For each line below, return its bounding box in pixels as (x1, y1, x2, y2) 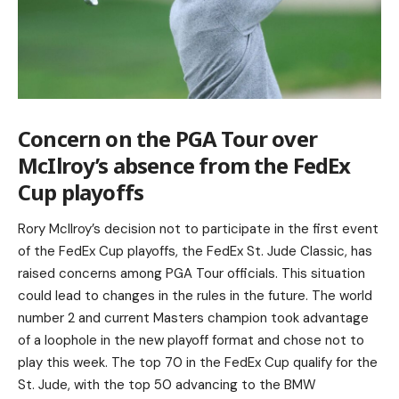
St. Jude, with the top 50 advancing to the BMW (18, 376, 316, 394)
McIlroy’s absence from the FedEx (18, 150, 351, 180)
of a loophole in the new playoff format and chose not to (18, 331, 364, 349)
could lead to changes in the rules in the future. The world (18, 287, 372, 305)
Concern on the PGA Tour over (18, 123, 317, 153)
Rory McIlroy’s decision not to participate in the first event (18, 220, 379, 238)
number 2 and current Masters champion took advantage (18, 309, 369, 327)
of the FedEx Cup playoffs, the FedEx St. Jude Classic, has (18, 242, 372, 260)
